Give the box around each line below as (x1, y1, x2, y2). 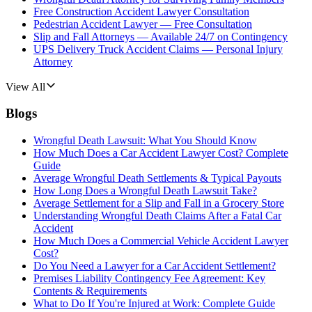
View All (6, 80, 45, 93)
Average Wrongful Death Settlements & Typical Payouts (33, 172, 281, 185)
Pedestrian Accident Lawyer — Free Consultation (33, 17, 252, 30)
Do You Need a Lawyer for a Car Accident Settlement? (33, 260, 276, 272)
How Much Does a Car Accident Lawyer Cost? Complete (33, 147, 288, 159)
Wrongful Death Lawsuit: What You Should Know (33, 134, 257, 147)
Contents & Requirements (33, 285, 147, 297)
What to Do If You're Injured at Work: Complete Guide (33, 297, 275, 310)
